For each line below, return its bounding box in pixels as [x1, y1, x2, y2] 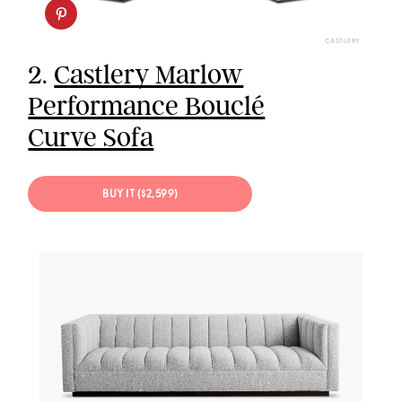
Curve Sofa [28, 120, 154, 153]
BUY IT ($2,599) [102, 189, 179, 201]
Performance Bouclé [28, 89, 266, 122]
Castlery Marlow [54, 57, 244, 91]
